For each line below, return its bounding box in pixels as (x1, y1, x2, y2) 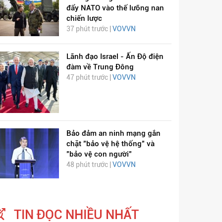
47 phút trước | (66, 73, 112, 82)
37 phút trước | (66, 24, 112, 33)
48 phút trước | (66, 160, 112, 168)
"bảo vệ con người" (66, 149, 132, 159)
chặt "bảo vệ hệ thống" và (66, 139, 155, 148)
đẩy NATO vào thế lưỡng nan (66, 3, 164, 12)
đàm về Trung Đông (66, 62, 134, 72)
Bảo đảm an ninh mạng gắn (66, 128, 161, 138)
